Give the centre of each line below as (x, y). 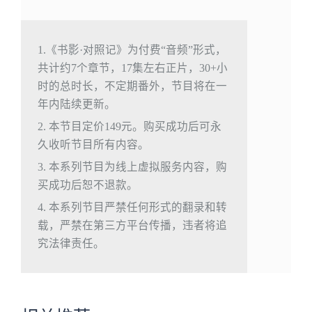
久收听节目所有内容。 (93, 144)
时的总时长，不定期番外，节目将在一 (132, 86)
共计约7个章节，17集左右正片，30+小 (132, 68)
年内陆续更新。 (76, 104)
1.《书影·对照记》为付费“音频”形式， (132, 49)
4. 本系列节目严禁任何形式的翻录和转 (132, 207)
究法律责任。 (71, 243)
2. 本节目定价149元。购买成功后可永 (129, 126)
